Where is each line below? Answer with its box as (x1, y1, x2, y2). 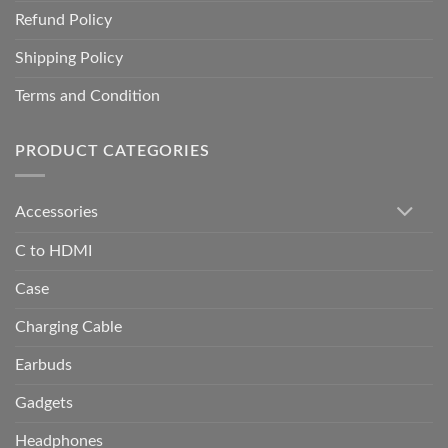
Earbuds (15, 356, 72, 373)
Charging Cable (15, 318, 122, 335)
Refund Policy (15, 11, 112, 28)
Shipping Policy (15, 49, 123, 66)
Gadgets (15, 394, 73, 411)
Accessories (15, 204, 98, 221)
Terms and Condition (15, 87, 160, 104)
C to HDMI (15, 242, 92, 259)
